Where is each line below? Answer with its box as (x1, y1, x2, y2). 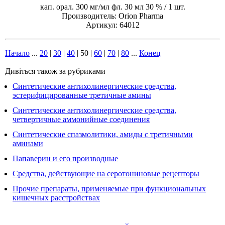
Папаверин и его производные (13, 154, 118, 163)
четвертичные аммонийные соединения (13, 115, 150, 124)
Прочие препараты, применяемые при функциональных (13, 184, 206, 193)
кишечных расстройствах (13, 193, 100, 202)
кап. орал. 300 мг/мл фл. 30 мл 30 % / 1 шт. (40, 3, 185, 11)
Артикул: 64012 (85, 21, 140, 29)
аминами (13, 139, 43, 148)
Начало (5, 49, 30, 57)
